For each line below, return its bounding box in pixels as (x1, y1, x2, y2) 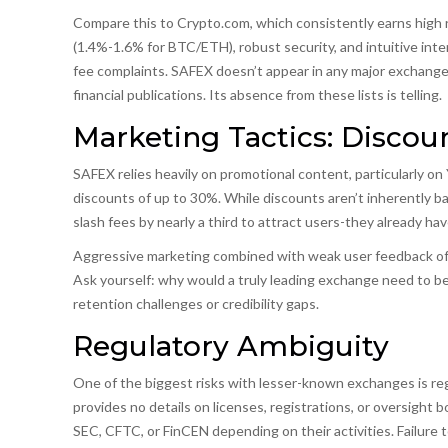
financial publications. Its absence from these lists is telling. (72, 85, 442, 103)
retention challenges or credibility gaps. (72, 294, 319, 312)
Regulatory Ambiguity (72, 328, 389, 363)
